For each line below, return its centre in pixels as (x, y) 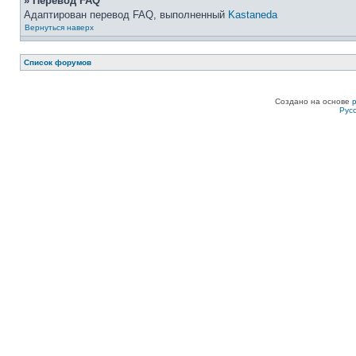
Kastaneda (253, 15)
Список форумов (58, 62)
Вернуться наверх (59, 27)
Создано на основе (313, 101)
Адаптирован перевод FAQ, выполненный (126, 15)
